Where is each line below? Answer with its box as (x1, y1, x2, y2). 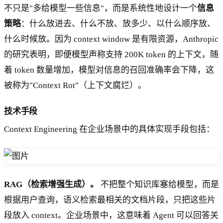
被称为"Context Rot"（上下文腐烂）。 (4, 81, 146, 91)
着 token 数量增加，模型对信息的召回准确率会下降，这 (4, 65, 214, 75)
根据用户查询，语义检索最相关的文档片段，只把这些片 (4, 195, 216, 205)
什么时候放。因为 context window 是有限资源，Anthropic (4, 34, 219, 44)
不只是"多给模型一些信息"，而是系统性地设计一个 (4, 3, 197, 13)
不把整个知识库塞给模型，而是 (99, 179, 219, 189)
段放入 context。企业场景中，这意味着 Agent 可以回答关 (4, 210, 219, 220)
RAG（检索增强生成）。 (4, 179, 99, 189)
